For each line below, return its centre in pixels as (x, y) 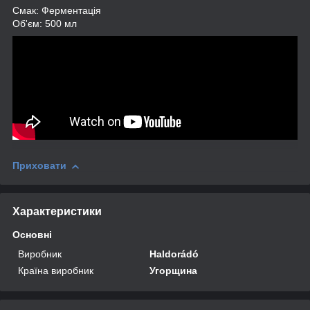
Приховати (39, 166)
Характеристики (57, 211)
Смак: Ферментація (57, 11)
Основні (32, 234)
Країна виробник (56, 270)
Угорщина (174, 270)
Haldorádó (174, 254)
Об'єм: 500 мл (45, 24)
